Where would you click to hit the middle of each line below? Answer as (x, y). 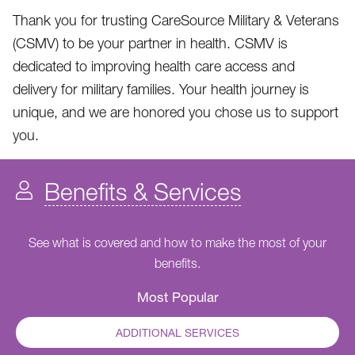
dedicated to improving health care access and (154, 66)
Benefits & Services (143, 191)
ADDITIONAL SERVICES (177, 332)
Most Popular (177, 297)
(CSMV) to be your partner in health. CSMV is (150, 43)
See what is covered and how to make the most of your (177, 242)
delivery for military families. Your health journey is (161, 89)
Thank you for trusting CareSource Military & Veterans (176, 20)
